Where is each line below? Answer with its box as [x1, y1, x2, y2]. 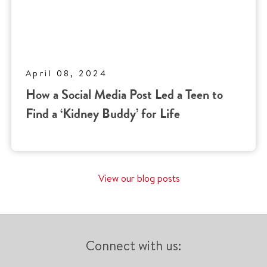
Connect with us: [86, 237, 181, 255]
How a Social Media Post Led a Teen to [26, 86, 223, 104]
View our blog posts [98, 172, 180, 185]
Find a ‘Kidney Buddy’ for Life [26, 105, 180, 123]
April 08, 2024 [26, 67, 108, 80]
